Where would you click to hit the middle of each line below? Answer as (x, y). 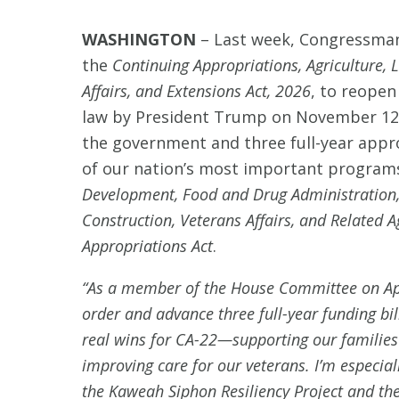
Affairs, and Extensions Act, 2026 (196, 91)
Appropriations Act (147, 246)
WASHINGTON (139, 39)
